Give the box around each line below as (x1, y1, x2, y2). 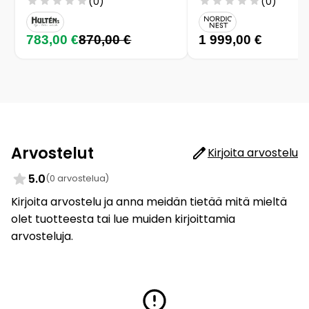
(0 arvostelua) (46, 172, 109, 185)
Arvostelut (11, 141, 94, 164)
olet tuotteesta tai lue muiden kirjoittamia (11, 210, 235, 227)
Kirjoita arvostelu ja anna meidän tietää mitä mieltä (11, 193, 287, 210)
